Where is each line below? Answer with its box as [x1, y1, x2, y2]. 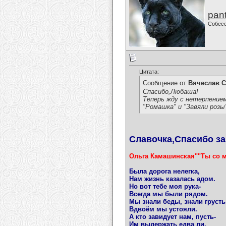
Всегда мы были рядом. [129, 190, 208, 198]
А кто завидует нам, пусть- [129, 213, 216, 221]
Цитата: [139, 69, 159, 75]
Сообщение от [143, 79, 188, 87]
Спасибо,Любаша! [143, 87, 198, 95]
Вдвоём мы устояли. [129, 205, 197, 213]
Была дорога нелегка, [129, 167, 200, 176]
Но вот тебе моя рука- [129, 183, 201, 191]
